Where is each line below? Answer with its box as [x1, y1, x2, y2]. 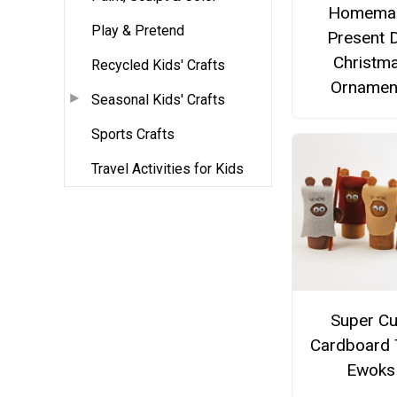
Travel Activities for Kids [91, 160, 244, 177]
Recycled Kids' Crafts [91, 56, 225, 74]
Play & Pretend [91, 21, 184, 39]
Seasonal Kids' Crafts [91, 90, 225, 108]
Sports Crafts [91, 125, 175, 143]
